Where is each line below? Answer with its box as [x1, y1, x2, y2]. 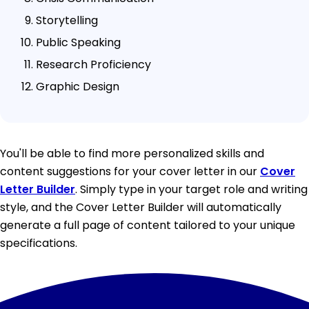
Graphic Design [36, 78, 119, 94]
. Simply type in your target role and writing [75, 181, 308, 197]
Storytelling [36, 12, 98, 28]
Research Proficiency [36, 56, 151, 72]
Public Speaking [36, 34, 121, 50]
